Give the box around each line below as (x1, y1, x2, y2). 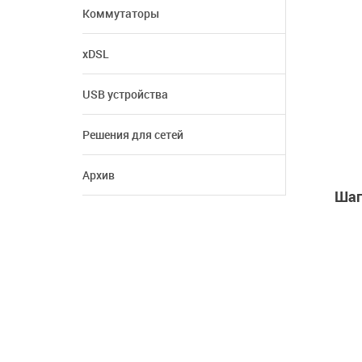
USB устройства (82, 86, 168, 102)
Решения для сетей (82, 127, 183, 142)
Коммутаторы (82, 6, 159, 21)
